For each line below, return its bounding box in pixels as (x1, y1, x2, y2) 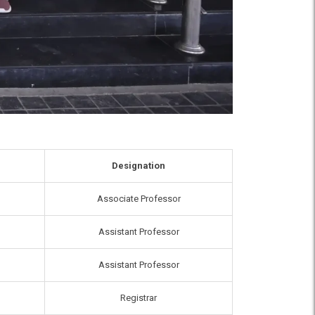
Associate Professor (96, 193, 181, 205)
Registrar (120, 292, 157, 304)
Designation (112, 160, 165, 172)
